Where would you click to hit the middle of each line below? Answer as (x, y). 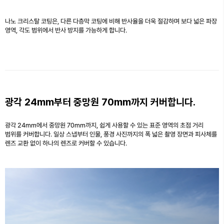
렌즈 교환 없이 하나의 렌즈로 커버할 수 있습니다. (66, 143)
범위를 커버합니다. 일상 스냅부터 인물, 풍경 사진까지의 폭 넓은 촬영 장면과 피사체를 (111, 134)
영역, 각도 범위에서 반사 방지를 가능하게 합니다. (66, 30)
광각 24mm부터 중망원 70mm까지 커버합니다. (100, 102)
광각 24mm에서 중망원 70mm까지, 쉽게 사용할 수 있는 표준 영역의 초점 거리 (104, 125)
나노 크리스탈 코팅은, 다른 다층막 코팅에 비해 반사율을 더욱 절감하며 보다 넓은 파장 (111, 21)
